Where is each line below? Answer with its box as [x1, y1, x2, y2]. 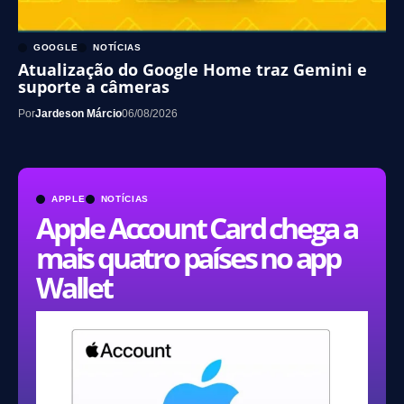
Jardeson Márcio [35, 106, 122, 120]
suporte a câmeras [18, 75, 170, 97]
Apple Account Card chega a [36, 207, 357, 247]
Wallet [36, 267, 112, 307]
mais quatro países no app [36, 237, 340, 277]
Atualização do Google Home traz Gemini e [18, 58, 367, 80]
